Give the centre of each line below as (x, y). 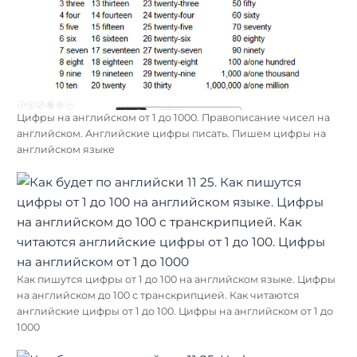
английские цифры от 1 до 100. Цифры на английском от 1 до (175, 312)
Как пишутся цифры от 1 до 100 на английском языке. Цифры (176, 280)
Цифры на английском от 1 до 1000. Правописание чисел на (173, 117)
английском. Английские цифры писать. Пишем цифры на (171, 133)
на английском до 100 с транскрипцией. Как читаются (158, 296)
